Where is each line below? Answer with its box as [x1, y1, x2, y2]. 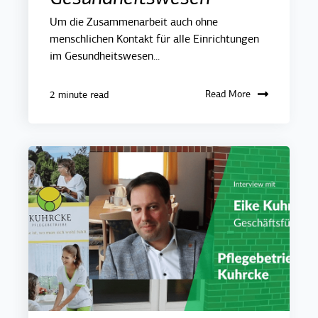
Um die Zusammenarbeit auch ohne [50, 14, 218, 29]
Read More [205, 87, 251, 100]
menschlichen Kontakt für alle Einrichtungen [50, 31, 259, 46]
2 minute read [50, 89, 109, 102]
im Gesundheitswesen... [50, 48, 160, 63]
